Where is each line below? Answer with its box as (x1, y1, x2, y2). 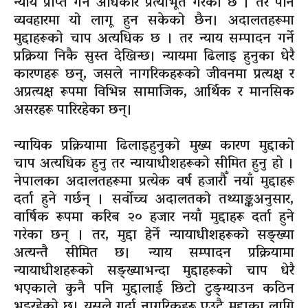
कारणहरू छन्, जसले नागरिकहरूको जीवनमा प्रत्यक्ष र (14, 62, 294, 89)
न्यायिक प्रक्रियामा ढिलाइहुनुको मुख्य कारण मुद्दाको (14, 133, 294, 160)
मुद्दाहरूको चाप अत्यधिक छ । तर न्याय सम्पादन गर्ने (14, 26, 294, 53)
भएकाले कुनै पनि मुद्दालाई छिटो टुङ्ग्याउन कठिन (14, 276, 294, 303)
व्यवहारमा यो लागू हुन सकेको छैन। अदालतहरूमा (14, 8, 294, 35)
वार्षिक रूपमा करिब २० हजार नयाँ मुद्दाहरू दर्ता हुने (14, 205, 294, 232)
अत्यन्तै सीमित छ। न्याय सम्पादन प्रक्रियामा (14, 241, 294, 267)
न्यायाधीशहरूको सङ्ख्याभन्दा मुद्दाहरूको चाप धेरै (14, 258, 294, 285)
